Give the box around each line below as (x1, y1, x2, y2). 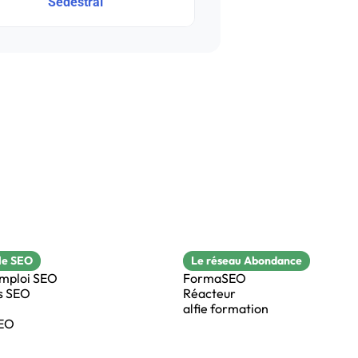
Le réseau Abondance (191, 253, 302, 268)
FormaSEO (183, 269, 246, 286)
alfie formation (183, 300, 268, 316)
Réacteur (183, 284, 236, 301)
